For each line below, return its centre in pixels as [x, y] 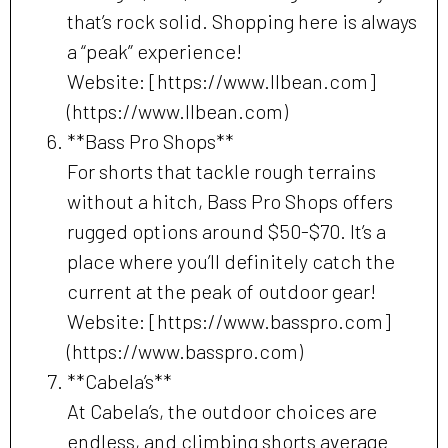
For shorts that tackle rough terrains [221, 171]
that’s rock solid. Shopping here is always [242, 21]
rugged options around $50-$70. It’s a [226, 231]
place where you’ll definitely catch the [231, 261]
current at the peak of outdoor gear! [221, 291]
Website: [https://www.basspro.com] [229, 321]
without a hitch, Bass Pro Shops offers [230, 201]
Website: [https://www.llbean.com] [221, 81]
